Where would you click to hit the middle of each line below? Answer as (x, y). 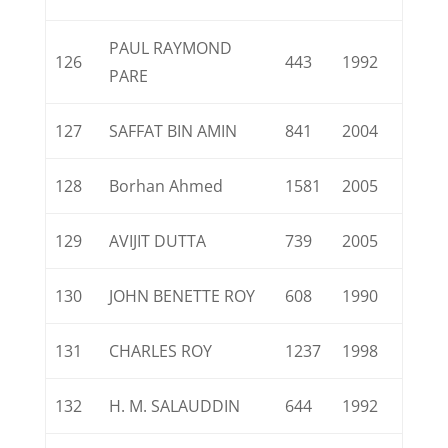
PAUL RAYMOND (171, 48)
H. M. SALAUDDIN (175, 406)
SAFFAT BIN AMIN (173, 131)
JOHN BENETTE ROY (182, 296)
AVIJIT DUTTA (158, 241)
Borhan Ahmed (166, 186)
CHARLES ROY (161, 351)
